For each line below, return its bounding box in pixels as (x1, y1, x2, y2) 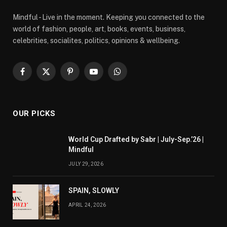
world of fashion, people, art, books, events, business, (13, 24, 185, 33)
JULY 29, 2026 (68, 161, 103, 167)
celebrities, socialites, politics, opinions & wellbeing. (13, 36, 180, 45)
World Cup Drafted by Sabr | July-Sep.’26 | (68, 135, 204, 143)
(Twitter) (45, 82, 73, 91)
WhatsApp (117, 71, 152, 80)
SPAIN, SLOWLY (68, 186, 119, 195)
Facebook (21, 71, 55, 80)
